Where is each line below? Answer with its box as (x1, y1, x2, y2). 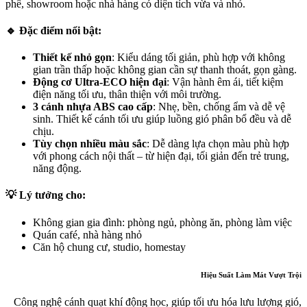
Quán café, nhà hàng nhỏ (33, 228, 142, 241)
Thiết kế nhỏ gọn (33, 51, 112, 64)
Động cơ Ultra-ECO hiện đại (33, 76, 167, 88)
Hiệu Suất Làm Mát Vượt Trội (201, 270, 302, 279)
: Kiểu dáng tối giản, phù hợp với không (112, 51, 285, 64)
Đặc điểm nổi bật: (19, 24, 101, 36)
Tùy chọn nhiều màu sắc (33, 138, 147, 150)
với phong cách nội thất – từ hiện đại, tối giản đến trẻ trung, (33, 150, 289, 162)
